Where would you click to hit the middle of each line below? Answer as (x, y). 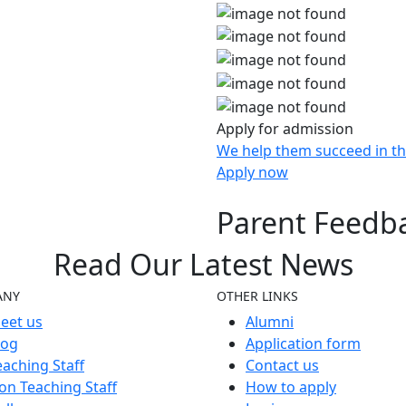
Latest (231, 265)
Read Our (121, 265)
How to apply (291, 387)
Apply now (252, 172)
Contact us (282, 366)
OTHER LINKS (257, 296)
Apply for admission (285, 128)
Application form (303, 344)
